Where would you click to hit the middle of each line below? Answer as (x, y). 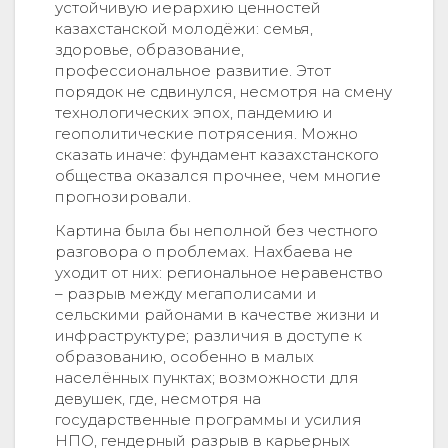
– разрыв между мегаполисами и (186, 294)
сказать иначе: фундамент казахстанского (217, 155)
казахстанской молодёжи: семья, (184, 29)
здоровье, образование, (149, 50)
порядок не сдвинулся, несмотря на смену (223, 92)
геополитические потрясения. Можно (206, 134)
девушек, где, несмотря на (158, 399)
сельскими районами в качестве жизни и (217, 315)
